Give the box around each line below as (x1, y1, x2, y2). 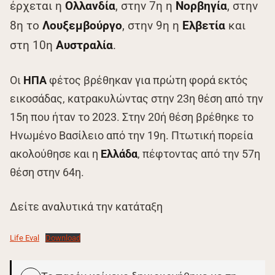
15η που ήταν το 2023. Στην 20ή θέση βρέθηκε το (10, 110, 254, 123)
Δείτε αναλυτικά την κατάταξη (10, 199, 163, 213)
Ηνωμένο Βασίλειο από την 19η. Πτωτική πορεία (10, 128, 253, 142)
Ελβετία (182, 18, 228, 33)
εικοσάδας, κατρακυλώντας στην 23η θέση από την (10, 91, 263, 105)
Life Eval (10, 233, 39, 242)
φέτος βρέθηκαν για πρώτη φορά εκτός (49, 73, 248, 87)
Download (45, 233, 80, 242)
